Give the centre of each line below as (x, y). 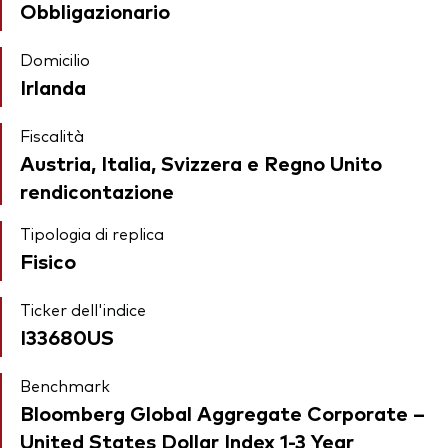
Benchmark (65, 385)
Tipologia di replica (92, 233)
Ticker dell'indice (83, 309)
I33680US (67, 337)
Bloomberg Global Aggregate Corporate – (222, 413)
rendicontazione (97, 191)
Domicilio (55, 59)
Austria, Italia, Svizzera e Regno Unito (201, 163)
